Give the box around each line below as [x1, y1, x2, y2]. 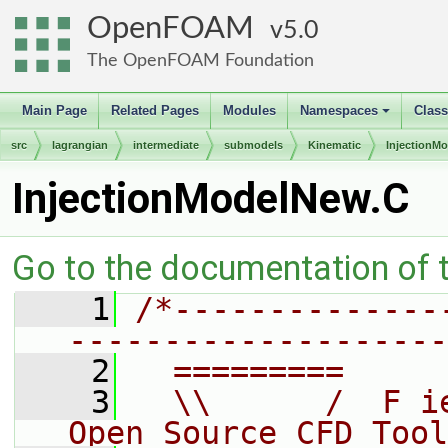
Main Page [22, 103, 87, 118]
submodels [224, 139, 283, 151]
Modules [223, 103, 276, 118]
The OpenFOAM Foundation [87, 51, 314, 70]
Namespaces [300, 103, 378, 118]
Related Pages [111, 103, 199, 118]
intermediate [133, 139, 199, 151]
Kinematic [308, 139, 361, 151]
